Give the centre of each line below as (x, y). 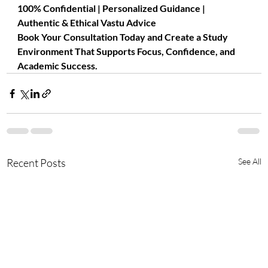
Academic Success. (58, 66)
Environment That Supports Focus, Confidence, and (127, 51)
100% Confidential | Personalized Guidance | (112, 8)
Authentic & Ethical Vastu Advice (87, 22)
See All (249, 161)
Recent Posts (36, 163)
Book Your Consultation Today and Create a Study (124, 37)
